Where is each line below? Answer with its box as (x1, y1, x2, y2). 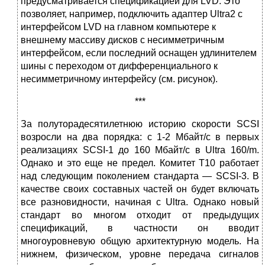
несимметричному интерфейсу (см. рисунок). (21, 74, 218, 85)
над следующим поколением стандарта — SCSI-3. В (21, 171, 259, 182)
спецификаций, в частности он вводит (21, 223, 259, 234)
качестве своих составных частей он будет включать (21, 184, 259, 195)
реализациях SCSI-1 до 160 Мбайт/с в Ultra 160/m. (21, 145, 259, 156)
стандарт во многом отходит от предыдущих (21, 210, 259, 221)
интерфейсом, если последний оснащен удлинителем (21, 48, 257, 59)
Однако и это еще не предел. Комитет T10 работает (21, 158, 259, 169)
